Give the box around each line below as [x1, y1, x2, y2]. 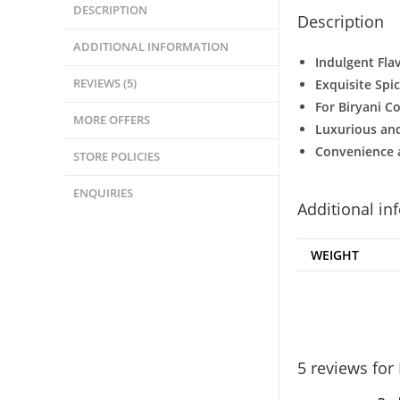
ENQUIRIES [73, 185, 133, 201]
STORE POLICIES [73, 148, 160, 164]
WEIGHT [311, 246, 359, 263]
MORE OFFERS [73, 112, 150, 128]
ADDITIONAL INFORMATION [73, 38, 229, 54]
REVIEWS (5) [73, 75, 137, 91]
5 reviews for [297, 357, 398, 379]
